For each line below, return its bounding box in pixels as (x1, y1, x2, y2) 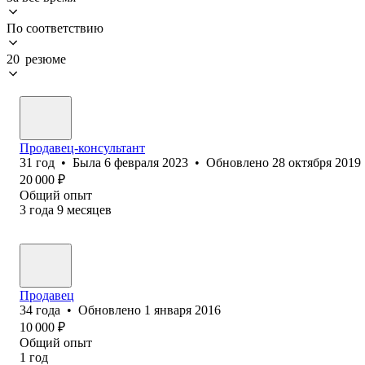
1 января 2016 (144, 302, 221, 317)
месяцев (67, 202, 112, 217)
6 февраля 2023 (104, 155, 188, 169)
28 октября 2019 (272, 155, 361, 169)
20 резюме (7, 51, 66, 66)
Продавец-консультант (20, 140, 145, 155)
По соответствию (7, 20, 103, 35)
